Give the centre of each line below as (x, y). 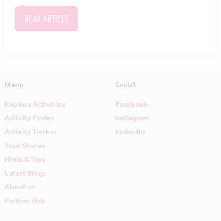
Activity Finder (30, 118)
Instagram (133, 118)
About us (20, 187)
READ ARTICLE (46, 20)
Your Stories (25, 146)
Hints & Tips (25, 159)
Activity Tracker (31, 132)
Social (126, 85)
